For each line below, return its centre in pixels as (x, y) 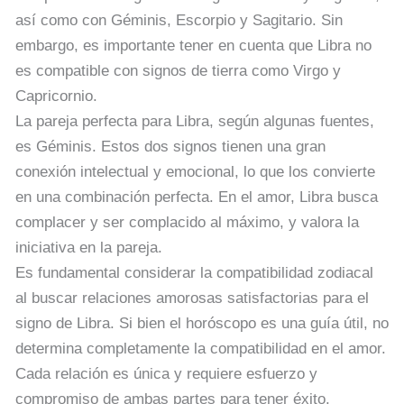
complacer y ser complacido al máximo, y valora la (187, 222)
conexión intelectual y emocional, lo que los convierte (195, 171)
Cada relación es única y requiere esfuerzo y (166, 373)
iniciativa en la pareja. (89, 247)
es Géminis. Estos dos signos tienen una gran (170, 146)
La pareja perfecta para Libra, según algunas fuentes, (195, 121)
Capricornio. (56, 96)
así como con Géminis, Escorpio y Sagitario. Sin (179, 20)
